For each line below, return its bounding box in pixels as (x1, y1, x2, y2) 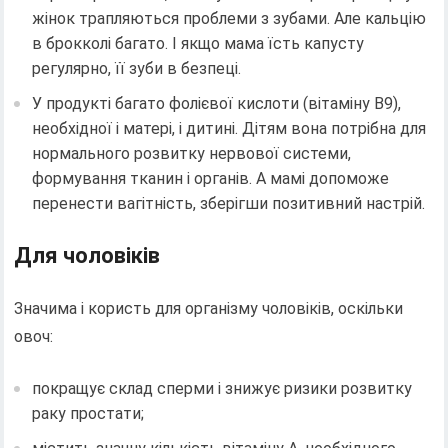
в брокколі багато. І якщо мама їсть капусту (32, 33, 365, 53)
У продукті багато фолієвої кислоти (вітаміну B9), (32, 93, 402, 113)
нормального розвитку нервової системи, (32, 143, 352, 163)
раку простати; (32, 403, 145, 423)
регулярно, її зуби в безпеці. (32, 58, 242, 78)
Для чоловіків (14, 242, 161, 268)
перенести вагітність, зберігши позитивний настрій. (32, 193, 426, 213)
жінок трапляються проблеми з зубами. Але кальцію (32, 8, 427, 28)
